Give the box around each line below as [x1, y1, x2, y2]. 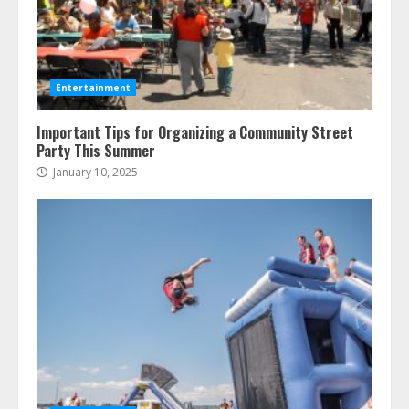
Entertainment [56, 81, 131, 95]
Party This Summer [37, 140, 159, 163]
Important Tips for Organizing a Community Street [37, 121, 353, 144]
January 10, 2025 [50, 164, 138, 181]
